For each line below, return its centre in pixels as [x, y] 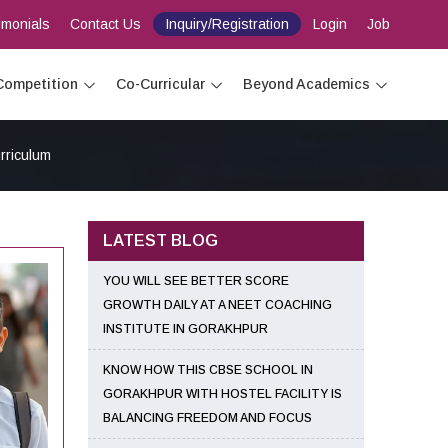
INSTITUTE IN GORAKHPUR [185, 329]
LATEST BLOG [160, 240]
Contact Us [105, 24]
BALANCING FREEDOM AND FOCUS [207, 418]
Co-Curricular [160, 84]
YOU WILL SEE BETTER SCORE [196, 281]
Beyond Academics [306, 84]
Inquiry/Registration [226, 24]
